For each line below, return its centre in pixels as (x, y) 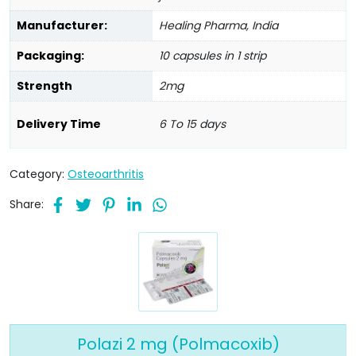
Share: (27, 204)
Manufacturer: (62, 25)
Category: (39, 174)
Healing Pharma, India (219, 25)
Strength (44, 85)
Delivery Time (59, 124)
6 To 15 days (192, 124)
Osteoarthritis (106, 174)
